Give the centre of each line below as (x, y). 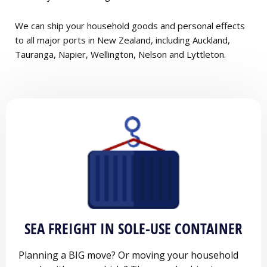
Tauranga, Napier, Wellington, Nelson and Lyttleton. (120, 54)
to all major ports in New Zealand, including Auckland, (122, 40)
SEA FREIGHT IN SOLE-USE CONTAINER (133, 229)
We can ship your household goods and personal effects (130, 25)
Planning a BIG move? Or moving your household (128, 255)
